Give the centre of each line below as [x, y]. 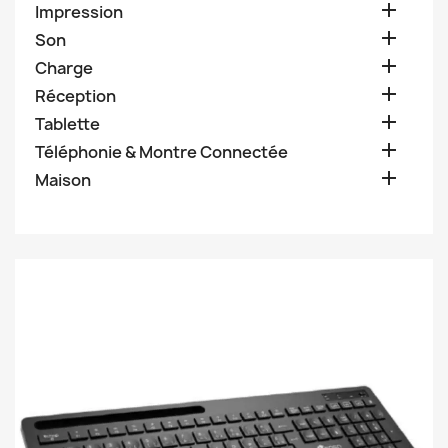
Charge [64, 68]
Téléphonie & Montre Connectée [161, 152]
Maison [63, 180]
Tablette [67, 124]
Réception [75, 96]
